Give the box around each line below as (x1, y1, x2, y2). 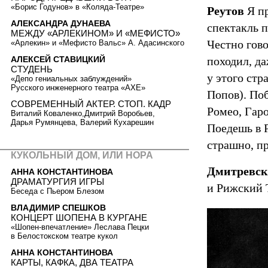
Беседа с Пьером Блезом (11, 187, 104, 196)
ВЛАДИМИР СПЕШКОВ (11, 202, 106, 212)
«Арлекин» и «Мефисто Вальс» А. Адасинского (11, 38, 184, 48)
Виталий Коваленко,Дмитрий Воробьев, (11, 109, 155, 118)
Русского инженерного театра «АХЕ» (11, 83, 145, 92)
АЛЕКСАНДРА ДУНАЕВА (11, 19, 111, 29)
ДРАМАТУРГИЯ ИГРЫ (11, 176, 104, 187)
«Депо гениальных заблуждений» (11, 74, 132, 83)
